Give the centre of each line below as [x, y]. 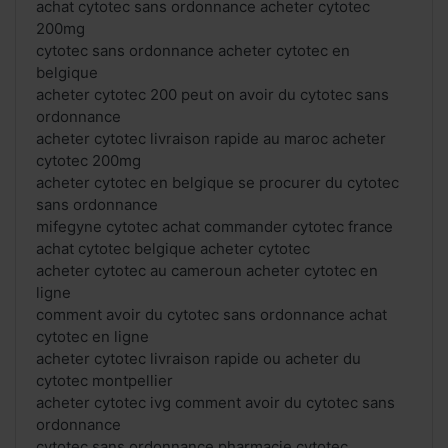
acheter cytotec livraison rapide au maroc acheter [211, 139]
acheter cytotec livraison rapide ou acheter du [198, 359]
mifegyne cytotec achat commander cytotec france [214, 227]
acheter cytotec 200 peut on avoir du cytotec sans [212, 95]
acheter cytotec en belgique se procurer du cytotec [217, 183]
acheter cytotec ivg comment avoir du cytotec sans [215, 403]
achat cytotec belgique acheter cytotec [173, 249]
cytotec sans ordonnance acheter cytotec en [193, 51]
